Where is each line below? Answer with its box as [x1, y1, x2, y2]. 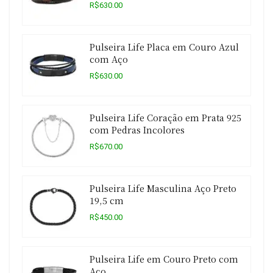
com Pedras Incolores [90, 123, 185, 136]
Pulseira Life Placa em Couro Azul [90, 40, 239, 54]
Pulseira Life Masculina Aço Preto [90, 182, 236, 195]
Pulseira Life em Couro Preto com [90, 252, 238, 266]
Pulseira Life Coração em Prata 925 [90, 111, 241, 124]
